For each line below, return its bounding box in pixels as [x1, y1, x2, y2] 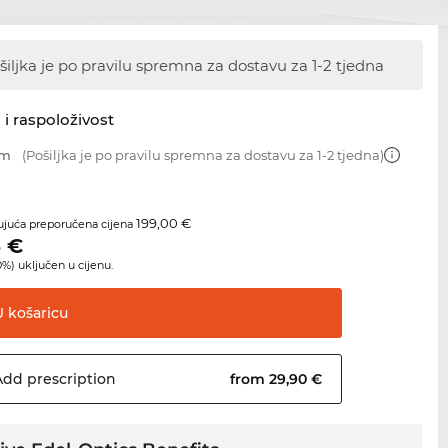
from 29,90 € [230, 370, 327, 389]
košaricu [4, 304, 69, 323]
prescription [23, 370, 117, 389]
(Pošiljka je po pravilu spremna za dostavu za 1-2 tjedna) [19, 147, 385, 164]
